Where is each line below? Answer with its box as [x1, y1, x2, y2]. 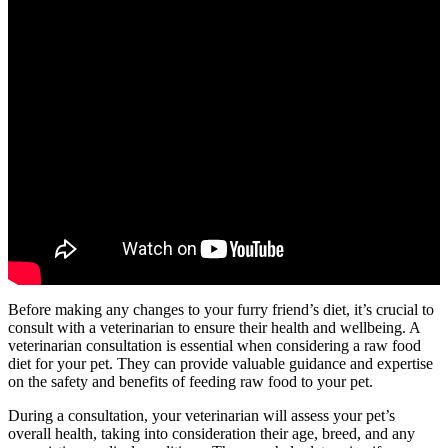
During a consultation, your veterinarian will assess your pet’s [8, 407, 395, 425]
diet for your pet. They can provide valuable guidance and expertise [8, 355, 433, 373]
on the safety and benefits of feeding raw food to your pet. [8, 373, 373, 391]
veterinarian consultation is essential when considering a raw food [8, 337, 421, 355]
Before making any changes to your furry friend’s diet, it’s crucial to [8, 301, 434, 319]
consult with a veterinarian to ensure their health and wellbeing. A [8, 319, 420, 337]
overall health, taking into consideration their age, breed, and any [8, 425, 415, 443]
